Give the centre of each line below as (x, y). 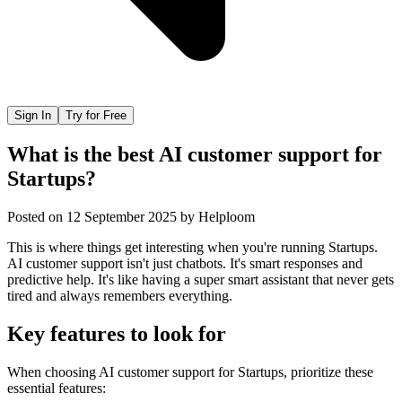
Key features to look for (117, 333)
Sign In (33, 115)
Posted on (35, 216)
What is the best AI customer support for (195, 154)
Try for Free (96, 115)
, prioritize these (328, 371)
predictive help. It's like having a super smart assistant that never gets (201, 279)
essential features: (57, 388)
